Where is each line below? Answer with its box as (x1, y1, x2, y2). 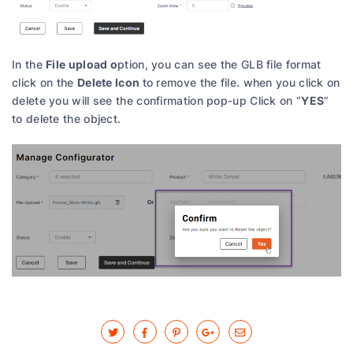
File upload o (46, 56, 118, 72)
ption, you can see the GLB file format (117, 57, 321, 72)
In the (12, 57, 46, 72)
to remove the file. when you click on (142, 75, 340, 91)
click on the (12, 75, 77, 91)
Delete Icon (76, 74, 143, 91)
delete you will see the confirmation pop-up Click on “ (12, 93, 302, 109)
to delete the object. (12, 111, 121, 127)
